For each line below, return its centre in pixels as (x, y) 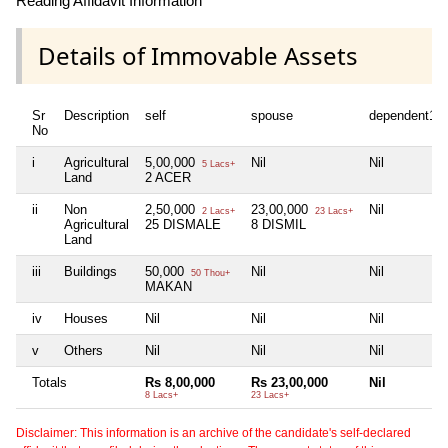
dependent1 (402, 116)
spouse (272, 116)
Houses (86, 319)
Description (96, 116)
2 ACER (168, 178)
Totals (49, 383)
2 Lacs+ (217, 211)
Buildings (90, 272)
